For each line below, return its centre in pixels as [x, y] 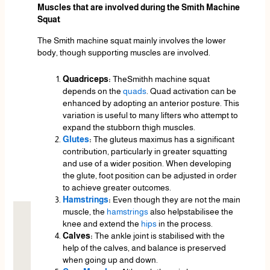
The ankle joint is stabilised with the [159, 236]
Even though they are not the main [176, 200]
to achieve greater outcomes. [117, 188]
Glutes [76, 140]
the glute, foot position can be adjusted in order [149, 176]
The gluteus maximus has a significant [164, 140]
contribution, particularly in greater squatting [145, 152]
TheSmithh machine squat [161, 79]
